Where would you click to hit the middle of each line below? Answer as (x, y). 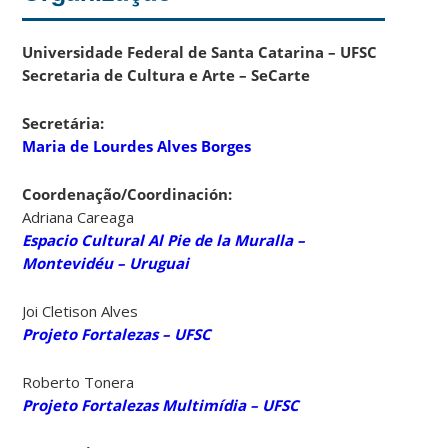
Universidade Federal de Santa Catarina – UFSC (200, 51)
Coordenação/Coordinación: (127, 193)
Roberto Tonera (78, 381)
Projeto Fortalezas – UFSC (117, 333)
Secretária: (63, 122)
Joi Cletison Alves (80, 310)
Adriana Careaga (78, 216)
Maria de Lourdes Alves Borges (137, 145)
